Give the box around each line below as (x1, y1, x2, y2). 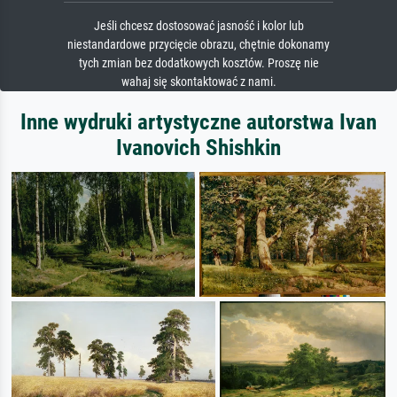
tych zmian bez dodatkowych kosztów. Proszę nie (78, 56, 319, 72)
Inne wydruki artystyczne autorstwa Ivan (20, 109, 377, 136)
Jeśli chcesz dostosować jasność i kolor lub (93, 19, 304, 35)
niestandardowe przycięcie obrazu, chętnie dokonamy (67, 37, 330, 53)
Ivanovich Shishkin (116, 135, 281, 161)
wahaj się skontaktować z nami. (121, 74, 276, 90)
